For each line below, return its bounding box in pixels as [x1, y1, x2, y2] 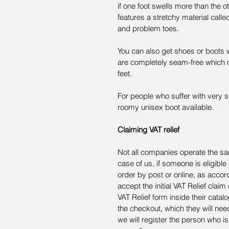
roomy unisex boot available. [118, 102, 214, 112]
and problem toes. [118, 24, 179, 34]
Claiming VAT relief [118, 125, 179, 135]
